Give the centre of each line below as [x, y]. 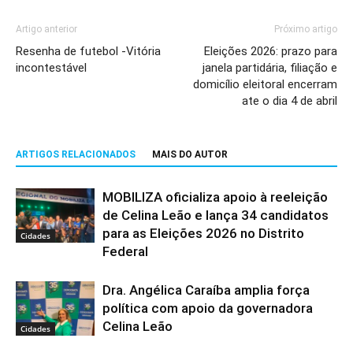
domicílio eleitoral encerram [265, 84]
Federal [125, 251]
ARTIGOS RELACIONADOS [76, 154]
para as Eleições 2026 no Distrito [203, 233]
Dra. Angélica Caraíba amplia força [206, 290]
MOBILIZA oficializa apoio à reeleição [215, 197]
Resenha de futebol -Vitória [88, 51]
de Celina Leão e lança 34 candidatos [216, 215]
